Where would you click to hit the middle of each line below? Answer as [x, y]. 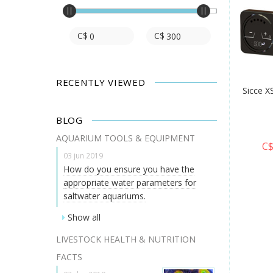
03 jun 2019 [83, 155]
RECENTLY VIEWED [101, 82]
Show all [84, 218]
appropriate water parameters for [130, 182]
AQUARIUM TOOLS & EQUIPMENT [126, 138]
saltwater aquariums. [105, 196]
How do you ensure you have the [129, 169]
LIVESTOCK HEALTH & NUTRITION [126, 239]
